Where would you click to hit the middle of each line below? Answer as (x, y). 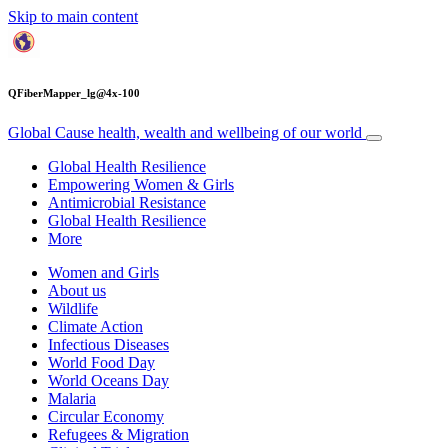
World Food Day (101, 362)
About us (77, 290)
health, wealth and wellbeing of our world (230, 132)
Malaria (72, 398)
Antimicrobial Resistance (127, 202)
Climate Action (95, 326)
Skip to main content (73, 16)
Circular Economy (106, 416)
